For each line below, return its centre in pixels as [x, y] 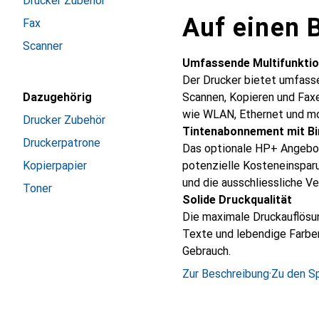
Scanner [43, 46]
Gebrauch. [206, 251]
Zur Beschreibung [226, 274]
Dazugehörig [57, 97]
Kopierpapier [55, 166]
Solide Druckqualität [237, 200]
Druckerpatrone [62, 143]
